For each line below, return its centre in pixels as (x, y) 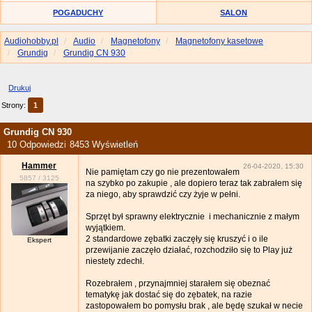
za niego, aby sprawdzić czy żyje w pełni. (163, 195)
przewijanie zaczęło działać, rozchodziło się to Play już (189, 250)
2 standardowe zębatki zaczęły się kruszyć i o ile (177, 239)
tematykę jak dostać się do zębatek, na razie (169, 295)
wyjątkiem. (105, 228)
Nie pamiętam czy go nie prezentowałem (162, 172)
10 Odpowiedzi (37, 144)
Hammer (39, 165)
